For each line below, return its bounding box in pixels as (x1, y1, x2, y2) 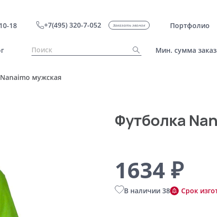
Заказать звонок (112, 22, 145, 28)
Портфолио (170, 20, 210, 30)
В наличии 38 (124, 186, 170, 195)
